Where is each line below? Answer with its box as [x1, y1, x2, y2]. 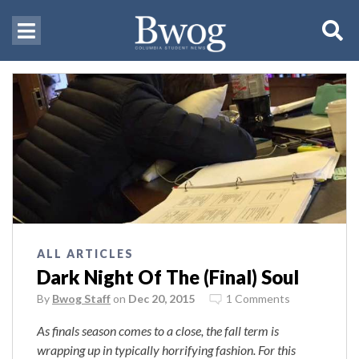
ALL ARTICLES [37, 247, 134, 261]
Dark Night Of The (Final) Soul [37, 265, 299, 289]
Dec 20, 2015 [128, 292, 195, 306]
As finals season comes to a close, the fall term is [37, 323, 279, 339]
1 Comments [226, 292, 290, 306]
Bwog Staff [52, 292, 111, 306]
